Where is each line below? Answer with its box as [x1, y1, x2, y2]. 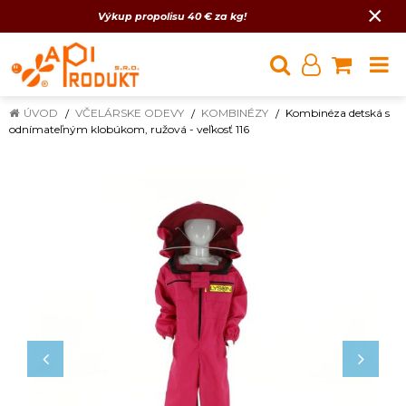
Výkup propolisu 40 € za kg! [98, 10, 249, 23]
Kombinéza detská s [285, 106, 390, 120]
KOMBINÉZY [201, 106, 268, 120]
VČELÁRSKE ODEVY [75, 106, 184, 120]
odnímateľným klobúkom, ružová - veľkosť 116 [9, 122, 249, 136]
